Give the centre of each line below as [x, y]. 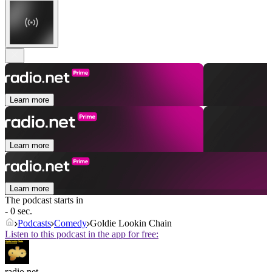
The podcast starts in [44, 200]
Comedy [70, 223]
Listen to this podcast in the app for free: [82, 234]
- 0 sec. [19, 211]
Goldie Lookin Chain [131, 223]
